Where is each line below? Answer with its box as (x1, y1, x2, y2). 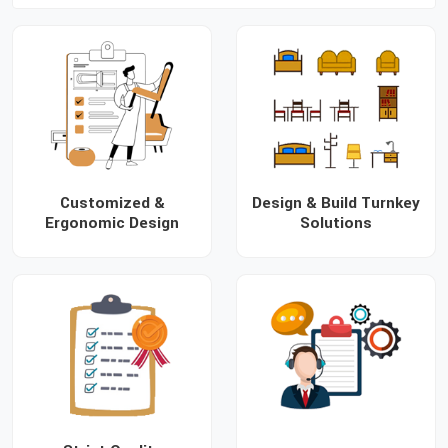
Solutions (300, 211, 372, 234)
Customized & (59, 191, 165, 214)
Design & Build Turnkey (252, 191, 420, 214)
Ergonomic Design (45, 211, 179, 234)
